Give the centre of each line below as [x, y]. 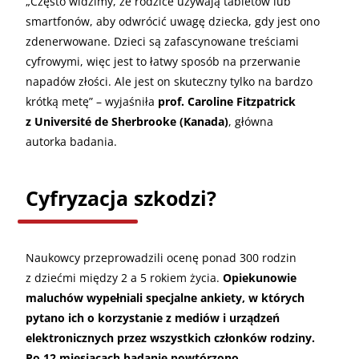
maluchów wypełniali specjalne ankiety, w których [165, 297]
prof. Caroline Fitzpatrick [227, 101]
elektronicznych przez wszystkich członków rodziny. [170, 337]
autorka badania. [71, 141]
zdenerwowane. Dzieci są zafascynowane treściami [162, 41]
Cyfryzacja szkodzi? [121, 198]
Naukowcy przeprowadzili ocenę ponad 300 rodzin [161, 257]
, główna [251, 121]
